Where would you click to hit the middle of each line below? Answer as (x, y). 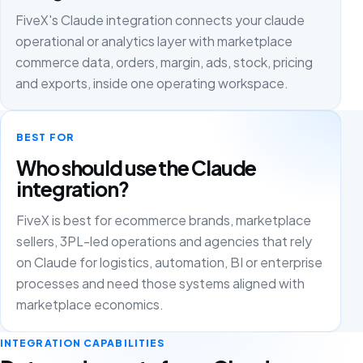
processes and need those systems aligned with (161, 284)
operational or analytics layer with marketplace (154, 41)
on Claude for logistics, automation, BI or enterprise (170, 263)
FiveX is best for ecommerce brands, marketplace (164, 220)
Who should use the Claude (137, 167)
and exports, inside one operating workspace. (152, 83)
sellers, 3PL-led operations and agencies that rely (164, 241)
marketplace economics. (90, 305)
